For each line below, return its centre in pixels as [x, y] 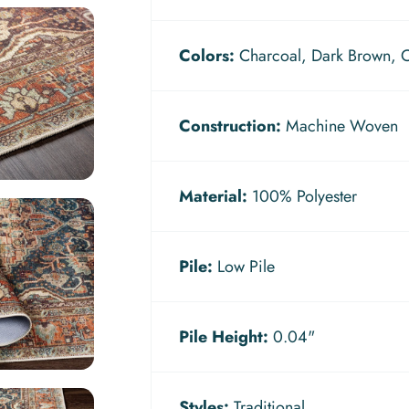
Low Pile [244, 267]
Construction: [231, 126]
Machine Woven [340, 126]
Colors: [207, 56]
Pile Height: [224, 337]
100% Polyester [303, 196]
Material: [214, 196]
